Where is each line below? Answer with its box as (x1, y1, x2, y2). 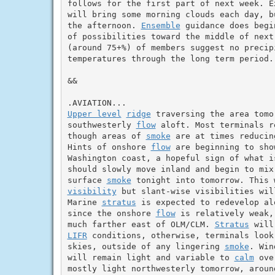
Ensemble (141, 20, 180, 30)
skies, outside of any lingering (67, 241, 225, 251)
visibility (67, 186, 117, 196)
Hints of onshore (67, 142, 151, 152)
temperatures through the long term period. (67, 53, 274, 63)
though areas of (67, 131, 146, 141)
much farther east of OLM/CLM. (67, 219, 215, 229)
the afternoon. (67, 20, 141, 30)
